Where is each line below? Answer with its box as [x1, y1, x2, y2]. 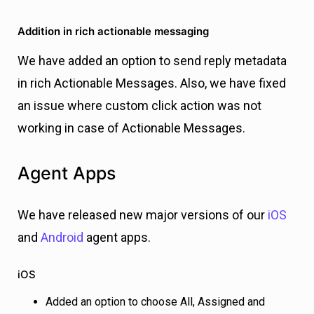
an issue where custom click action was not [18, 98, 261, 114]
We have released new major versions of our [18, 207, 268, 223]
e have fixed [219, 76, 286, 91]
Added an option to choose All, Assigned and [46, 295, 265, 309]
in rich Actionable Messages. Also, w [18, 76, 219, 91]
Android [41, 230, 83, 245]
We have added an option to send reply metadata [18, 53, 287, 69]
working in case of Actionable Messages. [18, 121, 245, 136]
